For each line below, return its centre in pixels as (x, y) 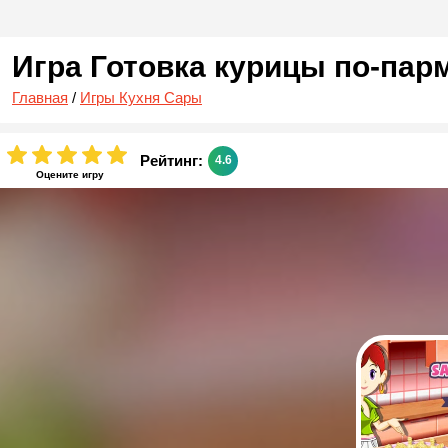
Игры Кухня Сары (141, 97)
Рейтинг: (171, 160)
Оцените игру (69, 174)
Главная (40, 97)
